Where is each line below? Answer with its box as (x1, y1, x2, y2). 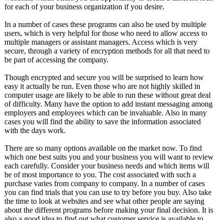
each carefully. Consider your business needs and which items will (4, 162, 209, 170)
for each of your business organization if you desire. (4, 2, 165, 11)
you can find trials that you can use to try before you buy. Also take (4, 188, 212, 196)
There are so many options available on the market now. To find (4, 144, 202, 152)
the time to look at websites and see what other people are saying (4, 197, 204, 205)
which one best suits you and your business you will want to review (4, 153, 214, 161)
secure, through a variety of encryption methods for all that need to (4, 47, 210, 55)
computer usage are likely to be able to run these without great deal (4, 91, 211, 99)
